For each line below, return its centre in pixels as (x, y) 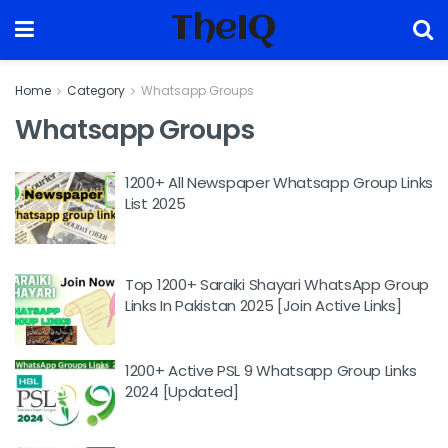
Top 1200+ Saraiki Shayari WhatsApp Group (277, 284)
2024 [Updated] (182, 391)
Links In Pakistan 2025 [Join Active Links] (263, 305)
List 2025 (155, 203)
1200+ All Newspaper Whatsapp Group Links (279, 182)
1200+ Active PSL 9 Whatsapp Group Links (271, 370)
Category (96, 90)
